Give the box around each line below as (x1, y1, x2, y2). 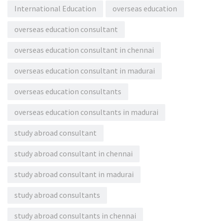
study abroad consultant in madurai (14, 170, 134, 179)
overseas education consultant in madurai (14, 66, 155, 75)
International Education (14, 4, 96, 13)
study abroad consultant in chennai (14, 149, 133, 158)
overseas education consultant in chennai (14, 45, 154, 55)
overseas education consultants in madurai (14, 108, 158, 117)
